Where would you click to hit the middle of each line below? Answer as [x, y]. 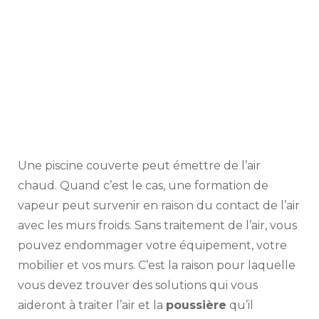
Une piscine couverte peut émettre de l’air [139, 165]
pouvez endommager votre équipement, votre [152, 245]
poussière [196, 305]
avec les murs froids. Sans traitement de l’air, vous [157, 225]
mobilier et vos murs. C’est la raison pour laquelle [157, 265]
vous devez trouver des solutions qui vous [138, 285]
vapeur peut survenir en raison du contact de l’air [159, 205]
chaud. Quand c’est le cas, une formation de [143, 185]
